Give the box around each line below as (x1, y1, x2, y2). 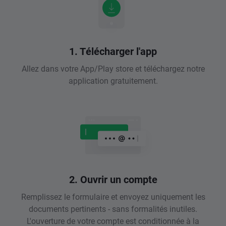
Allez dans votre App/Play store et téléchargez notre (21, 63, 205, 74)
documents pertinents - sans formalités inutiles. (29, 203, 197, 214)
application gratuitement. (68, 75, 158, 86)
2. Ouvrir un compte (69, 173, 157, 186)
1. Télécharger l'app (69, 44, 157, 58)
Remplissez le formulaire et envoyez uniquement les (21, 191, 205, 202)
